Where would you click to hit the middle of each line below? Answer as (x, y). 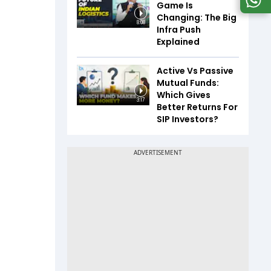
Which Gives (184, 95)
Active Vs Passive (195, 70)
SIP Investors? (188, 119)
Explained (178, 41)
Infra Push (179, 29)
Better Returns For (197, 107)
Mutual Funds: (188, 83)
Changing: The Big (197, 17)
